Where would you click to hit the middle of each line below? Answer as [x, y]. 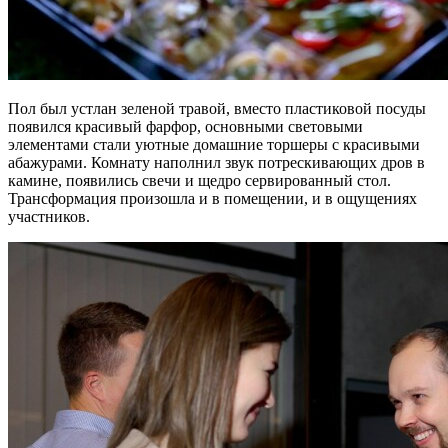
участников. [49, 216]
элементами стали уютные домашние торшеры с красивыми [214, 144]
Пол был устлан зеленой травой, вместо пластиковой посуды [217, 108]
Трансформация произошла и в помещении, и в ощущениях [212, 198]
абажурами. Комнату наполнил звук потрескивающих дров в [216, 162]
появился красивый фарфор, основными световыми [185, 126]
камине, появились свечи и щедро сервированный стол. [199, 180]
